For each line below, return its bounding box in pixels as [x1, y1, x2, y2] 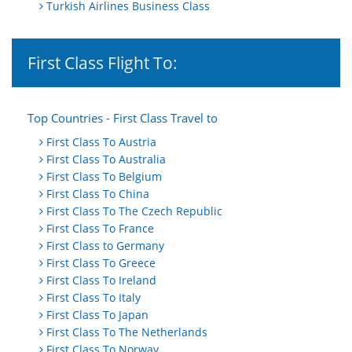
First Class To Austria [46, 134, 156, 150]
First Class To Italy [46, 290, 141, 306]
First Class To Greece [46, 255, 156, 271]
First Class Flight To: [27, 52, 178, 75]
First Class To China [46, 186, 149, 202]
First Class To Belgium [46, 169, 162, 185]
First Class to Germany [46, 238, 164, 254]
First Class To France [46, 221, 154, 236]
